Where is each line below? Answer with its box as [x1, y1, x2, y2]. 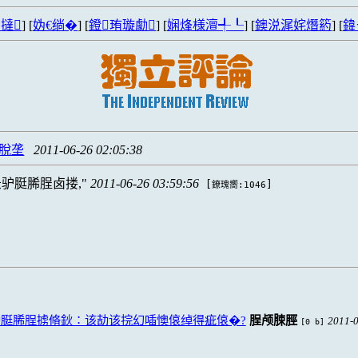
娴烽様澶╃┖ [167, 18, 244, 32]
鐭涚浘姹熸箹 [255, 18, 332, 32]
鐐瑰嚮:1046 [212, 180, 267, 190]
